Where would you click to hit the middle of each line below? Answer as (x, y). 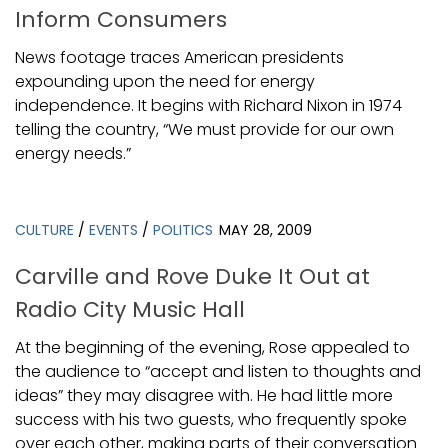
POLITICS (183, 230)
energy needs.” (73, 154)
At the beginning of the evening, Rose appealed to (212, 347)
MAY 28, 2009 (265, 230)
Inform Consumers (121, 20)
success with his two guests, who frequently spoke (211, 419)
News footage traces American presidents (179, 58)
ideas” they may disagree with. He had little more (204, 395)
